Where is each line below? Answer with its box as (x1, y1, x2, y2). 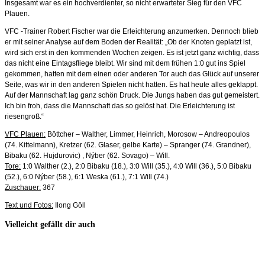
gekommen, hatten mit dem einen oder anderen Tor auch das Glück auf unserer (5, 69, 259, 78)
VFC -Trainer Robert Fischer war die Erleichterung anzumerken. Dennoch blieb (5, 27, 258, 35)
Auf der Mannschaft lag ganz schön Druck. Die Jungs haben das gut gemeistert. (5, 91, 260, 99)
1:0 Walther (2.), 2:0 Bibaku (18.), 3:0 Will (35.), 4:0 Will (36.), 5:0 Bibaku (21, 161, 251, 170)
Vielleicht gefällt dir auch (5, 219, 95, 229)
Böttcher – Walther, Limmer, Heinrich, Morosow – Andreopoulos (46, 130, 250, 138)
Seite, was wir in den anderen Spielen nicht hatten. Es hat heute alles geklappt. (5, 80, 258, 89)
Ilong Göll (53, 201, 86, 209)
